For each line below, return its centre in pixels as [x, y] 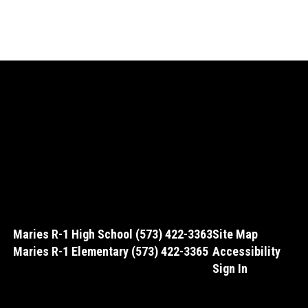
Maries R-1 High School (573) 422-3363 [112, 234]
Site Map [235, 234]
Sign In [230, 268]
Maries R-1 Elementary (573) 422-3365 [110, 251]
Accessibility [246, 251]
